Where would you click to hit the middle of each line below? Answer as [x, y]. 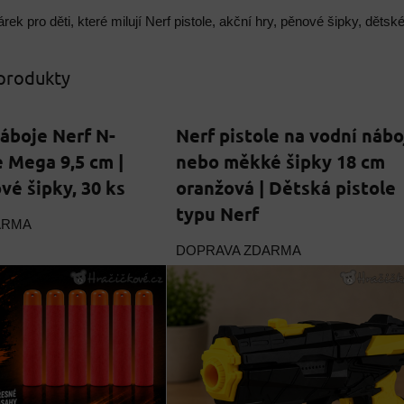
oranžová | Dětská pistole [285, 188]
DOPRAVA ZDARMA [238, 251]
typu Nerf [217, 214]
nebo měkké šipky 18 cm [280, 161]
